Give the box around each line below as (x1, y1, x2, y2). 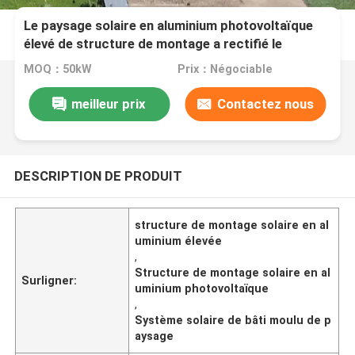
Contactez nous (216, 95, 314, 112)
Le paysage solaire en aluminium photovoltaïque (24, 17, 314, 34)
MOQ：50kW (24, 63, 93, 76)
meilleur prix (71, 95, 147, 112)
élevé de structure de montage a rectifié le (24, 36, 283, 52)
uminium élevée (135, 234, 223, 247)
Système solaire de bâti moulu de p (135, 313, 332, 326)
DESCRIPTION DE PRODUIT (13, 167, 182, 184)
